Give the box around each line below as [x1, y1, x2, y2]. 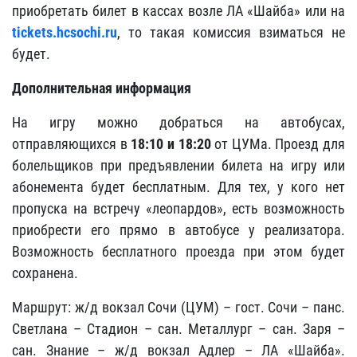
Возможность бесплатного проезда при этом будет [12, 243, 345, 260]
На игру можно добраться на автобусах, [12, 114, 345, 131]
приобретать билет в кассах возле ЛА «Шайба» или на [12, 2, 345, 19]
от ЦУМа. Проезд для [210, 135, 345, 152]
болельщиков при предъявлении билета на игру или [12, 157, 345, 174]
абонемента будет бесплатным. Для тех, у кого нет [12, 178, 345, 195]
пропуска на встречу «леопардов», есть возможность [12, 200, 345, 217]
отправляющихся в [12, 135, 131, 152]
